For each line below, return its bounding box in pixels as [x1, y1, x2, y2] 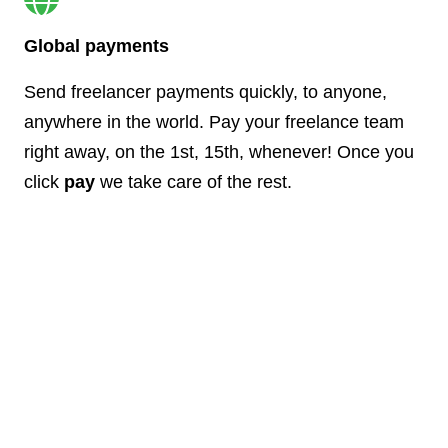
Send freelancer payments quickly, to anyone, [24, 81, 387, 102]
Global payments [24, 35, 169, 56]
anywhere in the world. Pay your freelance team [24, 111, 404, 132]
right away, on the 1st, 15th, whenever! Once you [24, 141, 414, 162]
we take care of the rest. [95, 171, 292, 192]
